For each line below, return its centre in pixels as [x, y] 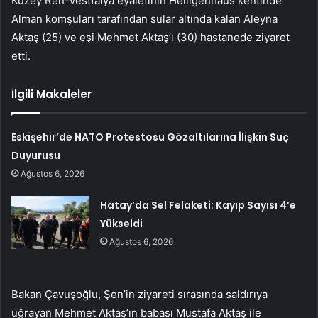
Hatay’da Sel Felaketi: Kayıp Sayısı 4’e [198, 205]
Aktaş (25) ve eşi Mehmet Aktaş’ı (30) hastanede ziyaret [150, 37]
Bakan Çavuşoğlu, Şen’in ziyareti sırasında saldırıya [139, 294]
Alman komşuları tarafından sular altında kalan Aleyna [144, 18]
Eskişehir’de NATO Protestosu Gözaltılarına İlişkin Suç [150, 137]
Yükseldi [122, 223]
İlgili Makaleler [51, 94]
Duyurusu [36, 155]
